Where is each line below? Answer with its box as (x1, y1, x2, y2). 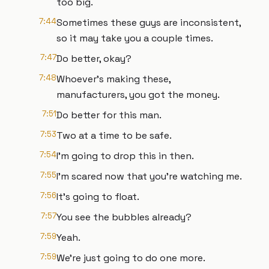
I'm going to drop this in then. (56, 150, 194, 162)
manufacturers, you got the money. (56, 88, 220, 101)
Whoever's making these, (56, 73, 171, 85)
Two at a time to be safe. (56, 129, 172, 142)
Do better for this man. (56, 109, 162, 121)
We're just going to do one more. (56, 252, 205, 264)
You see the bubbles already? (56, 211, 192, 223)
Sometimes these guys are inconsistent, (56, 16, 241, 29)
